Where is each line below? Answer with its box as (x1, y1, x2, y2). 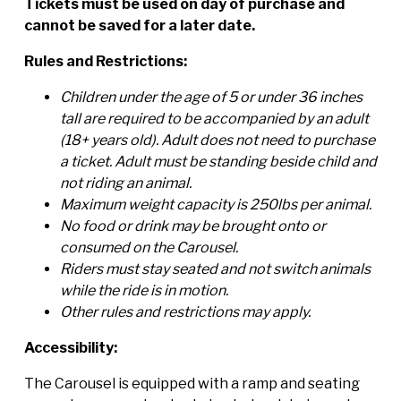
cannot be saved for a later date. (24, 16, 255, 34)
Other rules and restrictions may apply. (60, 303, 311, 320)
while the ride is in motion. (60, 281, 228, 299)
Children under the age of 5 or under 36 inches (60, 88, 363, 106)
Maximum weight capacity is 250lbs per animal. (60, 195, 371, 213)
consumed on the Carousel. (60, 238, 238, 256)
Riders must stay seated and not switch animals (60, 260, 371, 277)
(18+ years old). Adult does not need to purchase (60, 131, 375, 149)
